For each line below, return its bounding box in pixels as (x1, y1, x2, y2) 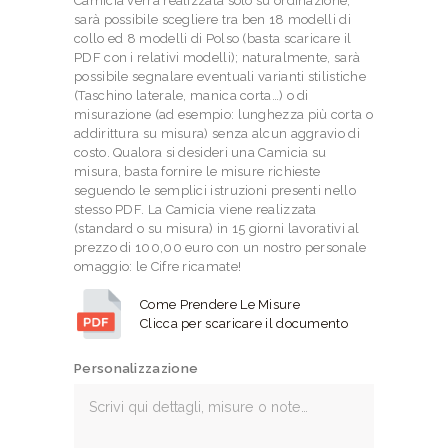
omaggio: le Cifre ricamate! (74, 259, 242, 275)
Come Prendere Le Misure (140, 297, 300, 313)
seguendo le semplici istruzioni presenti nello (74, 183, 356, 199)
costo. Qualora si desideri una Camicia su (74, 145, 327, 161)
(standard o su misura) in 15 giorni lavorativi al (74, 221, 360, 237)
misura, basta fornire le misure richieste (74, 164, 321, 180)
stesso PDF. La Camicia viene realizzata (74, 202, 317, 218)
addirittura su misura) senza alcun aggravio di (74, 126, 360, 142)
